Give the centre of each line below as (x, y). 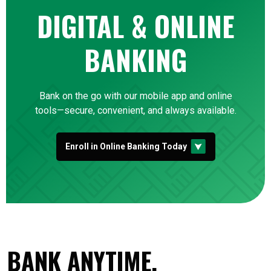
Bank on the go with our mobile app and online (135, 96)
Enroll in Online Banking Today (126, 147)
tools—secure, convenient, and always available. (135, 111)
